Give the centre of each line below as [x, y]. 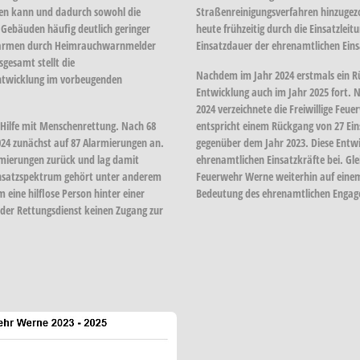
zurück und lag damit [92, 159]
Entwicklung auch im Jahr [253, 92]
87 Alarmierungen [109, 142]
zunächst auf [41, 142]
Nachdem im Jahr [235, 75]
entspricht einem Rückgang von [265, 125]
